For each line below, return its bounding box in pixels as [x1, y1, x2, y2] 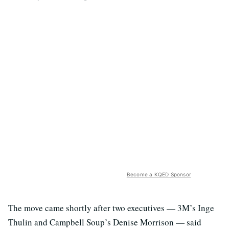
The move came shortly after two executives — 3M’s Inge [8, 202, 214, 214]
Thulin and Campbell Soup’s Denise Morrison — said [8, 216, 201, 228]
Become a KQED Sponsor [126, 171, 191, 177]
